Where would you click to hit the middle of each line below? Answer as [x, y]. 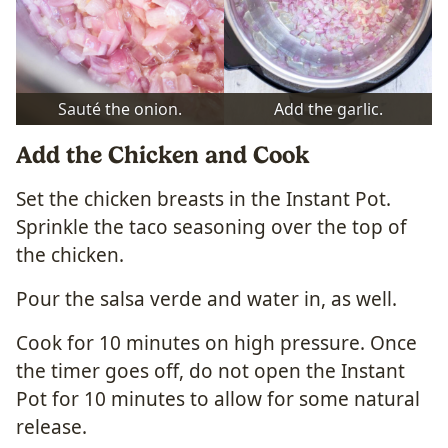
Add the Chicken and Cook [162, 154]
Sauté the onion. [120, 108]
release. [51, 426]
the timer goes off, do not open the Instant [210, 370]
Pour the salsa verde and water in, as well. [206, 298]
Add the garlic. [328, 108]
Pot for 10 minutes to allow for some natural [218, 398]
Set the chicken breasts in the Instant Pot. [203, 198]
